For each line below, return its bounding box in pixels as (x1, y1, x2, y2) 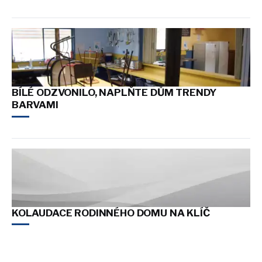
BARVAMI (12, 99, 58, 111)
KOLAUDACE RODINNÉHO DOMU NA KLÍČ (12, 207, 210, 219)
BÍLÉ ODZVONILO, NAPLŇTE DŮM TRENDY (12, 87, 217, 99)
